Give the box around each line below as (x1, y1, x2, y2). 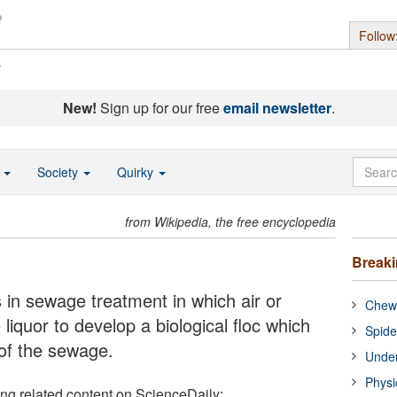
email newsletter (222, 97, 331, 118)
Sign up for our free (96, 97, 223, 118)
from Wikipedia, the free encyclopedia (125, 213, 337, 230)
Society (37, 163, 82, 181)
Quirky (117, 163, 157, 181)
